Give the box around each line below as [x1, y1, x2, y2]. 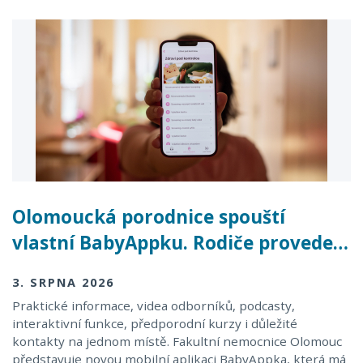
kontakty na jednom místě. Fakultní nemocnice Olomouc [12, 332, 342, 349]
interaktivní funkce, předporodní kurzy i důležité [12, 314, 297, 331]
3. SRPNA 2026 [12, 275, 114, 291]
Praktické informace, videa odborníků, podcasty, [12, 297, 295, 314]
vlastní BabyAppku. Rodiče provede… [12, 230, 348, 256]
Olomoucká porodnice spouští [12, 204, 285, 230]
